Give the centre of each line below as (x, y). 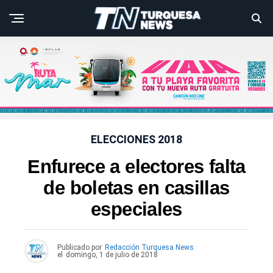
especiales (136, 210)
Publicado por (80, 248)
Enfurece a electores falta (136, 167)
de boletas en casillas (136, 188)
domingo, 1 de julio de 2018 (112, 255)
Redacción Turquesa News (149, 248)
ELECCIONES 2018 (136, 140)
